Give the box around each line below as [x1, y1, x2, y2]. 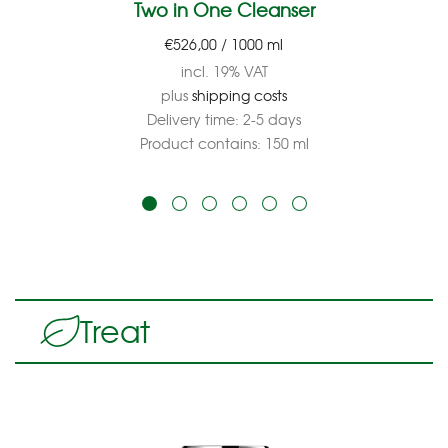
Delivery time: [147, 108, 243, 131]
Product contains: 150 [139, 132, 293, 155]
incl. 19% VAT [180, 60, 268, 83]
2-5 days [243, 108, 301, 131]
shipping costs [192, 84, 287, 107]
